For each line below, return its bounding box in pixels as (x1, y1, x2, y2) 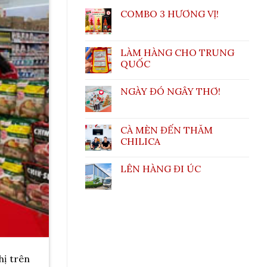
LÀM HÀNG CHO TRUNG (120, 46, 234, 59)
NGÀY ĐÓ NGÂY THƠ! (120, 85, 221, 98)
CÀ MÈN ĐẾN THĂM (120, 124, 213, 136)
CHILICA (120, 135, 160, 148)
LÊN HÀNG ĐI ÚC (120, 163, 201, 175)
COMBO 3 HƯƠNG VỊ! (120, 8, 219, 20)
